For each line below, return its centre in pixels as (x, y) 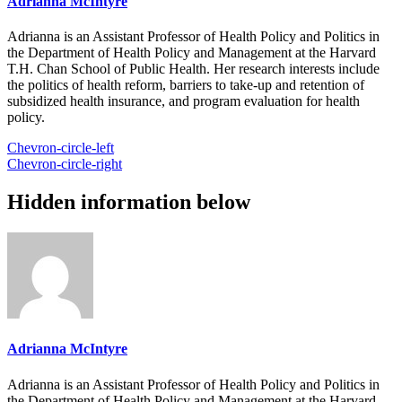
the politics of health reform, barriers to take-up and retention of (186, 85)
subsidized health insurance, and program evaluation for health (184, 101)
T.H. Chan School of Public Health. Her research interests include (193, 69)
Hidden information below (129, 202)
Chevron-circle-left (61, 148)
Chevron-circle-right (65, 164)
